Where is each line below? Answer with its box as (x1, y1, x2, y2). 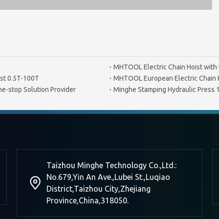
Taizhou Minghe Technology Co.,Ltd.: (46, 161, 176, 170)
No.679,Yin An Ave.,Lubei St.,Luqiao (46, 173, 170, 181)
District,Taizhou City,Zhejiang (46, 184, 151, 193)
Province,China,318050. (46, 196, 129, 205)
